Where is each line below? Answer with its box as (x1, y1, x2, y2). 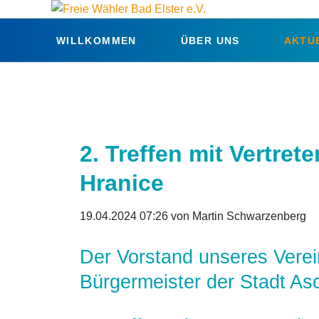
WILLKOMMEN (56, 35, 137, 47)
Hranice (80, 170, 164, 197)
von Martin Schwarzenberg (168, 209, 306, 222)
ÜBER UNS (180, 35, 240, 47)
